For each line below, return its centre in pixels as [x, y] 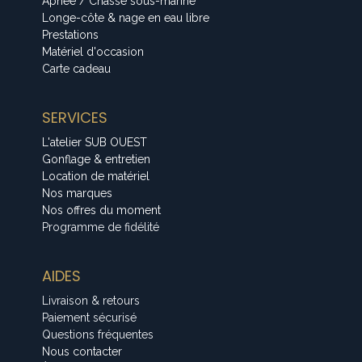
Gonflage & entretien [97, 159]
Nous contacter [82, 351]
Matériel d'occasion [93, 52]
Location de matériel [96, 176]
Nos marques [78, 193]
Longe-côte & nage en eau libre [126, 18]
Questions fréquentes [98, 335]
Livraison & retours [91, 301]
